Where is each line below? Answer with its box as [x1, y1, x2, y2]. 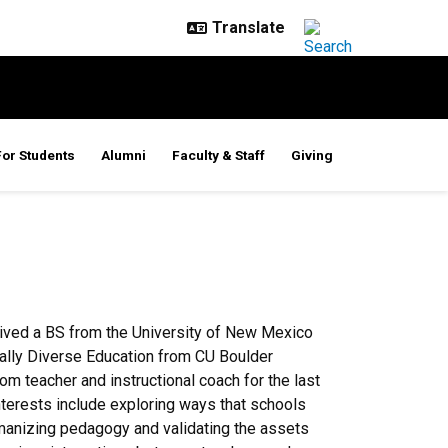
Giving [291, 147, 333, 163]
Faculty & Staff [172, 147, 265, 163]
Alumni [101, 147, 146, 163]
